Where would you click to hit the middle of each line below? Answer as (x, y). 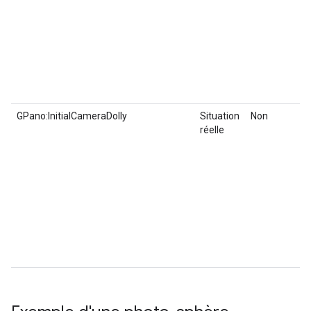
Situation (220, 116)
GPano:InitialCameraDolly (72, 116)
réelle (212, 129)
